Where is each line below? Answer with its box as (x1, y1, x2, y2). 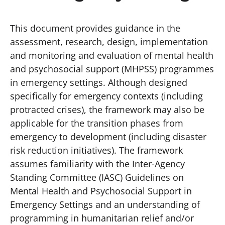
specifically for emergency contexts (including (10, 90, 203, 102)
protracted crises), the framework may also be (10, 103, 204, 116)
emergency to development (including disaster (10, 131, 206, 143)
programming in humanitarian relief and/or (10, 212, 194, 224)
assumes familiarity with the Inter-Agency (10, 158, 185, 170)
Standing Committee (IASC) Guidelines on (10, 171, 184, 183)
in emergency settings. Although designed (10, 76, 187, 88)
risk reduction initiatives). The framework (10, 144, 183, 156)
